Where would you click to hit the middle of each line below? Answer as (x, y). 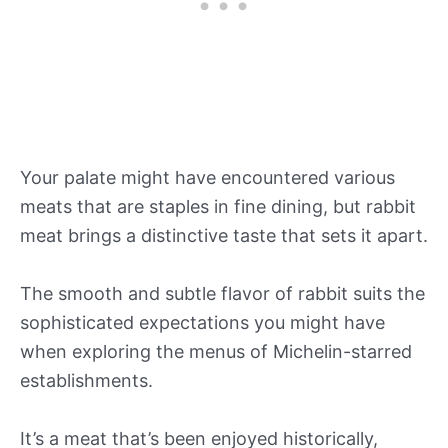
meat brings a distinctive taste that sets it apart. (224, 236)
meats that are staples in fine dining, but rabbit (218, 207)
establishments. (86, 380)
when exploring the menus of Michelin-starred (216, 351)
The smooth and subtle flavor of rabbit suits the (222, 293)
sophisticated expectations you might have (202, 322)
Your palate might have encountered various (207, 178)
